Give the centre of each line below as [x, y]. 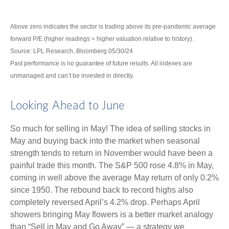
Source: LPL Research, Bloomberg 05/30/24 [72, 51]
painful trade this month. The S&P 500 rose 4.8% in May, [112, 165]
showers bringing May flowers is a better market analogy [112, 214]
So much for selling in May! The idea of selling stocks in [110, 128]
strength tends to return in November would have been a [111, 153]
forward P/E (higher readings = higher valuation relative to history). [102, 39]
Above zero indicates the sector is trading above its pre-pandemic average [113, 26]
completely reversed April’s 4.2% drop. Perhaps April [105, 202]
